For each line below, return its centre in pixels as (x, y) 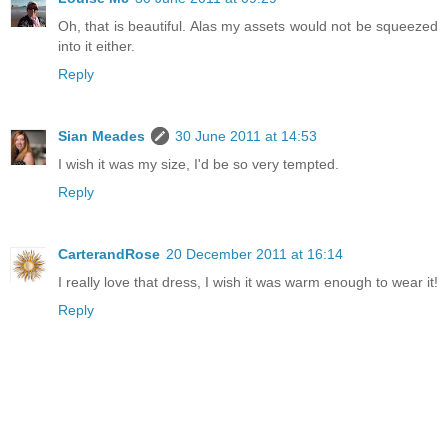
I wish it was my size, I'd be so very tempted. (198, 164)
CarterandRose (109, 254)
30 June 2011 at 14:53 (246, 136)
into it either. (96, 46)
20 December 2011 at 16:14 (254, 254)
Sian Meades (101, 136)
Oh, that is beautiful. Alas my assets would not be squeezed (248, 26)
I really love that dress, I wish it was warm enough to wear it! (248, 282)
